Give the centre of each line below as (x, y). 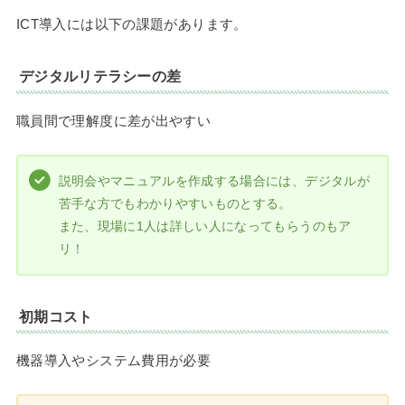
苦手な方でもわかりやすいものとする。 (175, 204)
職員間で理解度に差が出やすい (113, 120)
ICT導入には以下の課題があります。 (132, 24)
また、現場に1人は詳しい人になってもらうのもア (205, 226)
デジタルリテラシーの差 (100, 77)
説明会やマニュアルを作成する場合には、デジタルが (214, 181)
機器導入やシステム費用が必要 (113, 361)
